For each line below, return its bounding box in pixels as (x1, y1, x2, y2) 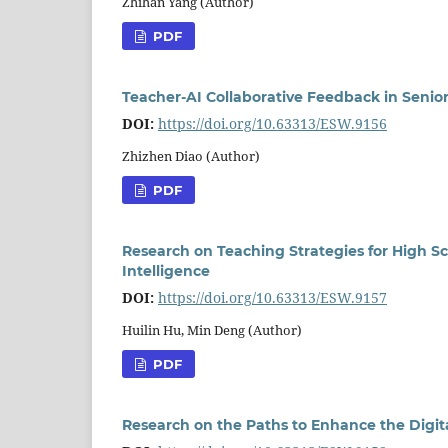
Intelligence (122, 261, 210, 280)
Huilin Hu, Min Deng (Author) (122, 320, 302, 339)
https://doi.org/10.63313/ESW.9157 (158, 287, 387, 307)
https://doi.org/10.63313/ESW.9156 (158, 113, 387, 133)
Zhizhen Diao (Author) (122, 146, 260, 165)
